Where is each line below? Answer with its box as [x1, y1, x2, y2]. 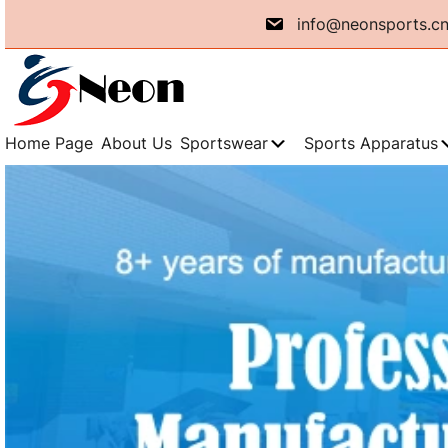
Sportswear [180, 133, 268, 153]
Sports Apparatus [304, 133, 438, 153]
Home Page [5, 133, 93, 153]
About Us [101, 133, 172, 153]
